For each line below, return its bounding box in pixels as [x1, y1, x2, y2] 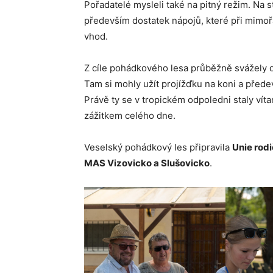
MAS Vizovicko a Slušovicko [84, 157, 210, 169]
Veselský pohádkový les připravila [84, 141, 232, 154]
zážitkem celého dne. [84, 110, 175, 122]
